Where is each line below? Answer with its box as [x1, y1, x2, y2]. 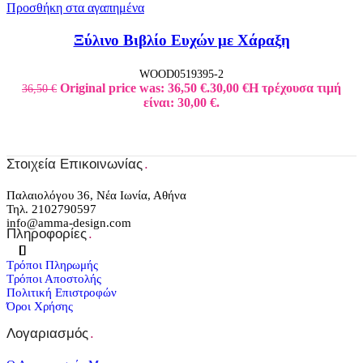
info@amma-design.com [6, 216, 131, 230]
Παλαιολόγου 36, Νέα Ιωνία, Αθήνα [6, 189, 186, 203]
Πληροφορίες [6, 226, 87, 242]
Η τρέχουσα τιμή [249, 81, 341, 96]
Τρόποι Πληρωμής [6, 258, 98, 272]
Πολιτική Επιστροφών [6, 286, 117, 300]
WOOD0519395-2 [139, 67, 224, 81]
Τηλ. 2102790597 [6, 203, 96, 216]
